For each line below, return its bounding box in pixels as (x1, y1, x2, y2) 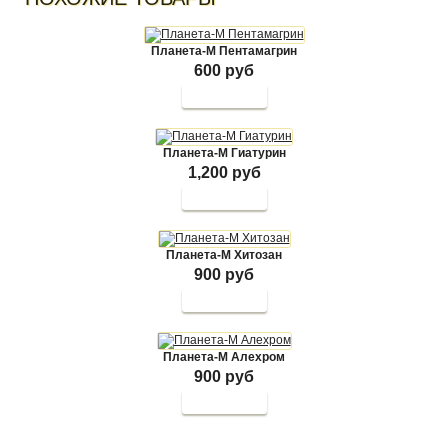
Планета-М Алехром (163, 350, 285, 364)
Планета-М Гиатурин (162, 146, 286, 160)
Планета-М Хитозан (166, 248, 282, 262)
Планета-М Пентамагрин (151, 44, 297, 58)
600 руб (194, 62, 254, 79)
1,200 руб (187, 164, 261, 181)
